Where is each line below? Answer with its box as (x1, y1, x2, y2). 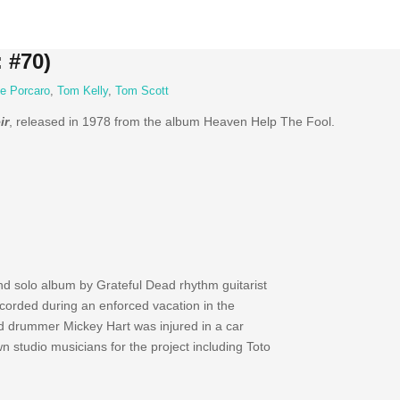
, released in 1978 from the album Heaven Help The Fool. (8, 113, 335, 129)
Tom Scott (114, 85, 169, 98)
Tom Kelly (56, 85, 108, 98)
